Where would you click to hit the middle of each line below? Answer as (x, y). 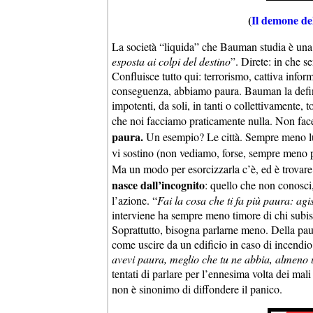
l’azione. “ (134, 200)
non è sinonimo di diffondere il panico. (197, 289)
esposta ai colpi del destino (171, 61)
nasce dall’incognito (158, 184)
